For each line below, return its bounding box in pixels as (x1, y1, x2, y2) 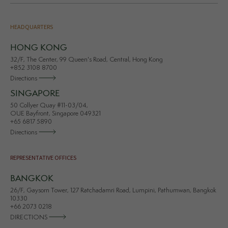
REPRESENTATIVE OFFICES (10, 153, 76, 161)
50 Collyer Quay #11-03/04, (10, 102, 88, 109)
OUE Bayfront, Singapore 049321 (10, 110, 101, 117)
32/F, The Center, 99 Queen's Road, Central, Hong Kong (10, 56, 163, 63)
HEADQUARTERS (10, 22, 53, 31)
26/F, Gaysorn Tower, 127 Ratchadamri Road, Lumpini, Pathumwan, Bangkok (10, 187, 216, 194)
